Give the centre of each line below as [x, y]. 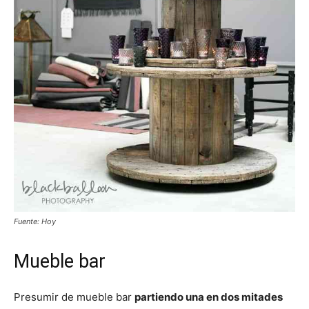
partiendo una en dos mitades [209, 297]
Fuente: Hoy [35, 221]
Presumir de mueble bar [74, 297]
